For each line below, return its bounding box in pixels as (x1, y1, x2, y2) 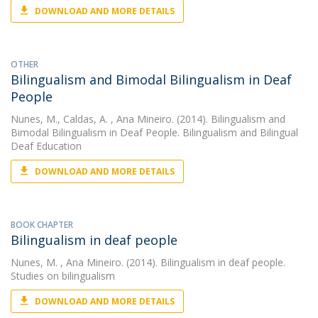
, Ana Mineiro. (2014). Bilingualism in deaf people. (57, 256, 285, 269)
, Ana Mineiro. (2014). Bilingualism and (108, 112, 285, 126)
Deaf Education (11, 139, 82, 153)
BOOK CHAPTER (11, 219, 73, 231)
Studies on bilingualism (11, 269, 115, 283)
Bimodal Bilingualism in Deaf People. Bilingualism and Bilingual (11, 126, 298, 139)
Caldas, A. (63, 112, 108, 126)
